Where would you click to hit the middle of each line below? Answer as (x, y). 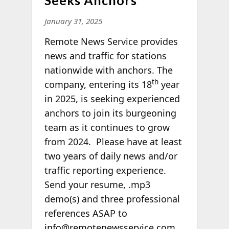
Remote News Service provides (111, 41)
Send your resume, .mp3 (97, 184)
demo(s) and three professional (112, 199)
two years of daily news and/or (111, 156)
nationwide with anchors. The (108, 70)
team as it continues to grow (107, 127)
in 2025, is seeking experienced (112, 98)
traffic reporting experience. (105, 170)
